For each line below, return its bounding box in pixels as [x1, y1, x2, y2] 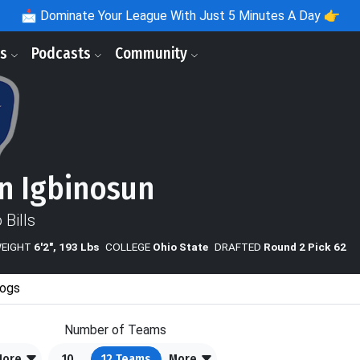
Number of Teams [64, 322, 166, 338]
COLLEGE [105, 240, 150, 254]
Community [115, 44, 190, 63]
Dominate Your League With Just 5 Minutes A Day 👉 [36, 8, 340, 23]
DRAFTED [215, 240, 261, 254]
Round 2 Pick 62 [264, 240, 346, 254]
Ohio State [153, 240, 208, 254]
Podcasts [31, 44, 94, 63]
